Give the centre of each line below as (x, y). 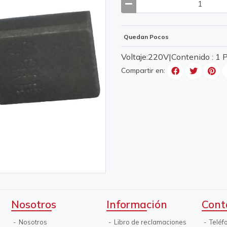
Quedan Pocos (146, 37)
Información (137, 204)
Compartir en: (143, 71)
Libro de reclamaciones (149, 222)
